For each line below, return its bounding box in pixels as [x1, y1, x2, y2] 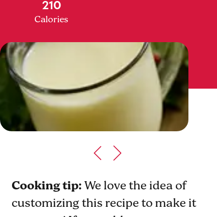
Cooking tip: [12, 178, 84, 194]
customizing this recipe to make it [12, 196, 196, 211]
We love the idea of [84, 178, 186, 194]
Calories [34, 14, 68, 26]
